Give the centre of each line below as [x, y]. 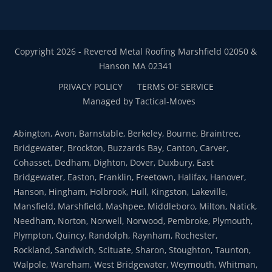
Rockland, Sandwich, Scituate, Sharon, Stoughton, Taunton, [132, 250]
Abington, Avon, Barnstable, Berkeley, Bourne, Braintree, [127, 134]
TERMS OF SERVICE [175, 87]
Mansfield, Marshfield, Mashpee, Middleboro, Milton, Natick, [135, 206]
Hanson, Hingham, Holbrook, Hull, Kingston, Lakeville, [121, 192]
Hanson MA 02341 [136, 66]
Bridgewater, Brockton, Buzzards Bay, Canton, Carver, [121, 148]
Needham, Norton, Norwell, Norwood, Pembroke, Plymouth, [133, 221]
